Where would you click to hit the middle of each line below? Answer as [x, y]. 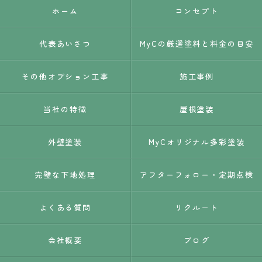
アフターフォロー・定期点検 [197, 175]
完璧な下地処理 [65, 175]
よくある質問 [65, 207]
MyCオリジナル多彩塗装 [197, 142]
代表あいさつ [65, 44]
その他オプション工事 [65, 76]
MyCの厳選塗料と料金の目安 [197, 44]
